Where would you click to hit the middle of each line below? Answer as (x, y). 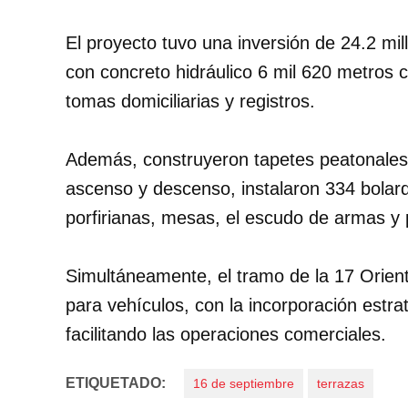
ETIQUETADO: (116, 383)
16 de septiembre (244, 384)
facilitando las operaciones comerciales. (226, 335)
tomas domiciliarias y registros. (190, 102)
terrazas (341, 384)
